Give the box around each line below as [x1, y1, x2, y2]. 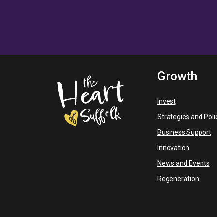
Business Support [157, 128, 211, 136]
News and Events [157, 159, 210, 167]
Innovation [157, 144, 189, 152]
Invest [157, 97, 176, 105]
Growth [157, 69, 197, 83]
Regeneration [157, 175, 199, 183]
